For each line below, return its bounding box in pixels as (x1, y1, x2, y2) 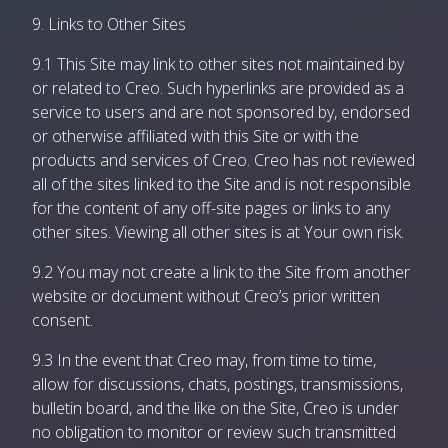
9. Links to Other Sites (32, 13, 186, 35)
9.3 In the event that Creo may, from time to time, (32, 349, 376, 371)
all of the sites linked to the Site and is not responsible (32, 173, 411, 195)
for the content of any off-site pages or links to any (32, 197, 390, 219)
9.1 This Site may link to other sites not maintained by (32, 53, 404, 75)
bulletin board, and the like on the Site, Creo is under (32, 397, 399, 419)
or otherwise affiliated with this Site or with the (32, 125, 359, 147)
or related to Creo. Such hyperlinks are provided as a (32, 77, 404, 99)
